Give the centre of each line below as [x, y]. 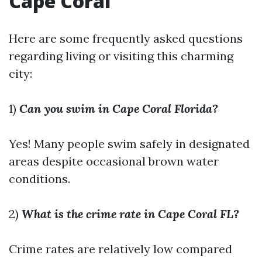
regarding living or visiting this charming [121, 56]
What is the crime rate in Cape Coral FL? [130, 214]
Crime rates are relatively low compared [120, 249]
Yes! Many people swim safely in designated [129, 144]
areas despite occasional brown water [114, 161]
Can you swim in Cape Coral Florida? [119, 108]
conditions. [39, 179]
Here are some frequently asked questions [126, 38]
